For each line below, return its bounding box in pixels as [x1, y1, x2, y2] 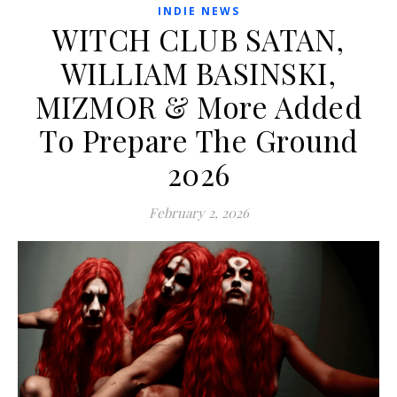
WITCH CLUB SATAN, [52, 19, 345, 59]
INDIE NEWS [157, 4, 240, 19]
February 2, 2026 [148, 204, 249, 222]
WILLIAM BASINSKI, [60, 53, 337, 93]
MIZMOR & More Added [35, 87, 362, 127]
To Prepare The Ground [39, 121, 358, 160]
